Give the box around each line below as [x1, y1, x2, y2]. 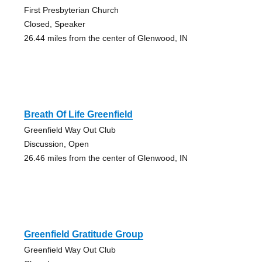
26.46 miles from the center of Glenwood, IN [23, 153, 188, 163]
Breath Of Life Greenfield [23, 109, 133, 119]
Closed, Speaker [23, 19, 85, 29]
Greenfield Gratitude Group [23, 229, 143, 239]
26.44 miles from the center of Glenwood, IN [23, 33, 188, 43]
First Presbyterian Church [23, 5, 119, 15]
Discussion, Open [23, 139, 89, 149]
